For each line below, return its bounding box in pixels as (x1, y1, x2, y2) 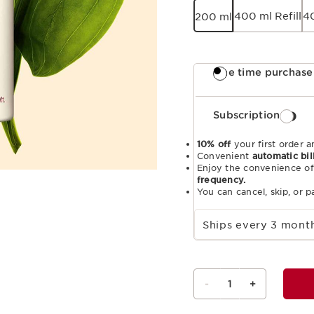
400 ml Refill (234, 11, 301, 22)
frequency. (197, 175, 246, 186)
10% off (197, 139, 231, 150)
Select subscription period (193, 203, 221, 214)
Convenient (197, 151, 252, 162)
